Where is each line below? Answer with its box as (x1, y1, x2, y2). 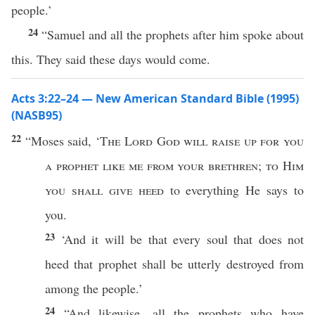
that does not (227, 231, 304, 247)
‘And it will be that (60, 231, 173, 247)
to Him (266, 157, 304, 174)
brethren (208, 157, 259, 174)
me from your (124, 157, 209, 174)
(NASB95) (11, 108, 62, 123)
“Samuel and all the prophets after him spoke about (41, 26, 304, 43)
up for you (239, 132, 304, 149)
